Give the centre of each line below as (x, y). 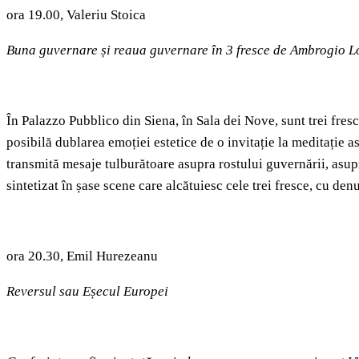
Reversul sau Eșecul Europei (87, 292)
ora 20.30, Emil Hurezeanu (82, 256)
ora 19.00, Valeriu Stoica (76, 15)
